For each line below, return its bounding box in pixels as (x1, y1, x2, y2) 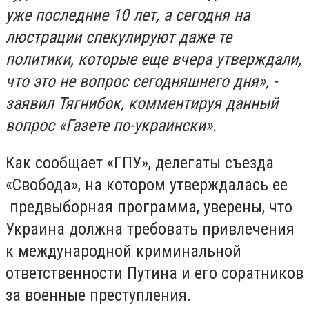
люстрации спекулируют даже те (6, 28, 232, 47)
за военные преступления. (6, 285, 196, 305)
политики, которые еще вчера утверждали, (6, 50, 301, 69)
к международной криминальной (6, 241, 241, 261)
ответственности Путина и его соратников (6, 263, 303, 283)
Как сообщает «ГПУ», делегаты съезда (6, 152, 274, 172)
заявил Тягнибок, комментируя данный (6, 94, 278, 113)
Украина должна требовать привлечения (6, 219, 295, 239)
